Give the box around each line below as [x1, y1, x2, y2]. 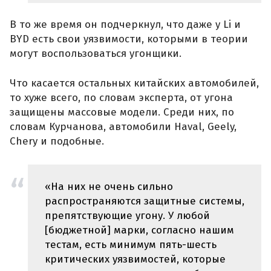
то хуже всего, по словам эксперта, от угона [10, 91, 233, 105]
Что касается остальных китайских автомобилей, [10, 77, 259, 90]
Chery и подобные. [10, 135, 104, 148]
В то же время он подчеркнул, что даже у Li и [10, 18, 241, 31]
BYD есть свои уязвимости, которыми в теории [10, 32, 248, 45]
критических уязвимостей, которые [45, 252, 226, 266]
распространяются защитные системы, [45, 194, 244, 207]
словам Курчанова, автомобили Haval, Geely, [10, 120, 237, 134]
